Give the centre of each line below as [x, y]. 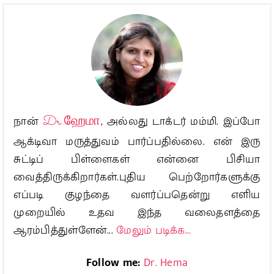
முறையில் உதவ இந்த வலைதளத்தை [137, 213]
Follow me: [115, 263]
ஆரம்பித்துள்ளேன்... [65, 230]
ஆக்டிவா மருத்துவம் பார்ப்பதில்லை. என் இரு [137, 142]
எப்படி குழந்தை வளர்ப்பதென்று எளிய [137, 195]
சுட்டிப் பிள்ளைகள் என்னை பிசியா [137, 159]
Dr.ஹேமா [72, 122]
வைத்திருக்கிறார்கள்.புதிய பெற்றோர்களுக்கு [137, 177]
